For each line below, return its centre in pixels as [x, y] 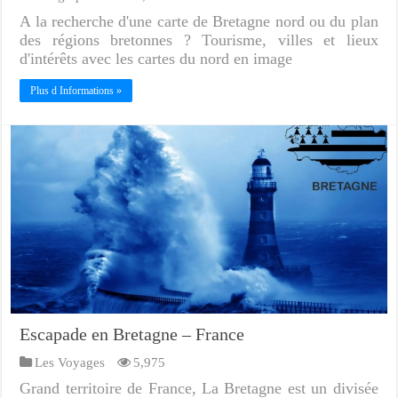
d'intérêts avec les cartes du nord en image [156, 59]
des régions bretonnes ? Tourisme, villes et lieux [199, 40]
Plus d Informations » [76, 91]
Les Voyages [70, 362]
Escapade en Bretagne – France [132, 334]
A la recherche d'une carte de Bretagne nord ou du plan [199, 22]
